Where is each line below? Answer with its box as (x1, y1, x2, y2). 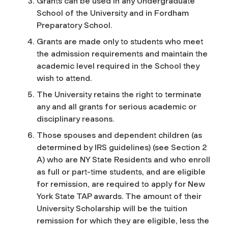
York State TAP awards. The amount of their (37, 191, 202, 201)
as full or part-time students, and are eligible (37, 166, 206, 177)
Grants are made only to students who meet (37, 36, 203, 46)
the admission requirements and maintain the (37, 48, 208, 59)
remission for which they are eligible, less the (37, 215, 209, 225)
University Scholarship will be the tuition (37, 203, 187, 213)
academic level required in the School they (37, 61, 199, 71)
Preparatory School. (37, 20, 115, 30)
